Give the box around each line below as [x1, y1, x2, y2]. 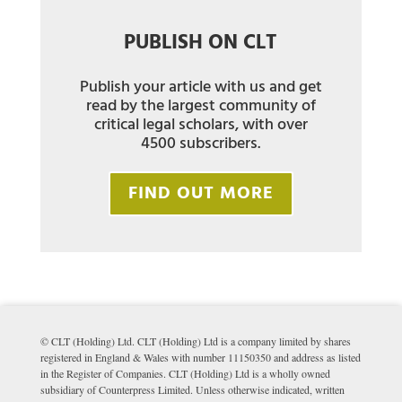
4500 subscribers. [141, 130, 261, 157]
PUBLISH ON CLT [124, 26, 278, 60]
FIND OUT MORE [127, 179, 274, 208]
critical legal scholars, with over [93, 111, 308, 138]
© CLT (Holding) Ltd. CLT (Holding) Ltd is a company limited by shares [39, 333, 351, 348]
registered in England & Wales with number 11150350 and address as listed [39, 349, 361, 364]
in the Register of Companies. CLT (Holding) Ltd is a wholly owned [39, 365, 330, 380]
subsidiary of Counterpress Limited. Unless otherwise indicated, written [39, 381, 345, 397]
